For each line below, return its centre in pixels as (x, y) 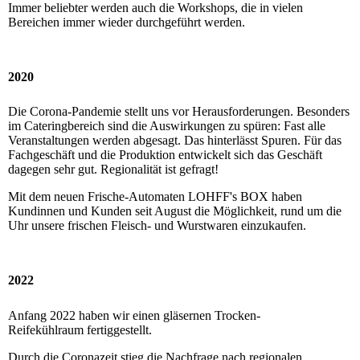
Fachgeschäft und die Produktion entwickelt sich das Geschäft (165, 155)
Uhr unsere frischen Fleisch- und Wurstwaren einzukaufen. (157, 226)
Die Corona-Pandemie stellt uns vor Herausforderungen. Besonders (179, 112)
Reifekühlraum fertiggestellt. (80, 329)
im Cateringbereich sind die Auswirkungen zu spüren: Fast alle (167, 126)
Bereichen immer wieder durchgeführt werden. (127, 22)
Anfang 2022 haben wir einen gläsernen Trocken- (134, 315)
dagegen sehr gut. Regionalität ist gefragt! (113, 170)
